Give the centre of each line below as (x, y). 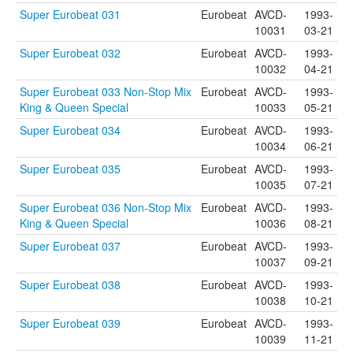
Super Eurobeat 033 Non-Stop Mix (106, 91)
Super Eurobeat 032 (70, 53)
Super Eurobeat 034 (70, 130)
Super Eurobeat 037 (70, 246)
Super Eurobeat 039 (70, 323)
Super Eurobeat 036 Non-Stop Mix (106, 207)
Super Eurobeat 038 (70, 284)
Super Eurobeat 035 (70, 169)
